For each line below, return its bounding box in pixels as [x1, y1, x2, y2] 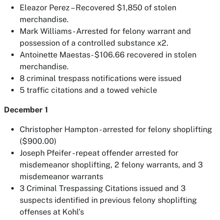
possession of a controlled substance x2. [20, 38, 168, 48]
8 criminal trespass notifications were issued [20, 74, 182, 83]
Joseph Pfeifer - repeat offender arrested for [20, 148, 178, 158]
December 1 [4, 105, 48, 114]
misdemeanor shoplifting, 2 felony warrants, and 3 [20, 160, 203, 169]
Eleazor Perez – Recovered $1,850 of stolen [20, 3, 176, 12]
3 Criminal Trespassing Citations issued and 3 [20, 184, 186, 193]
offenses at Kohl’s [20, 207, 84, 217]
